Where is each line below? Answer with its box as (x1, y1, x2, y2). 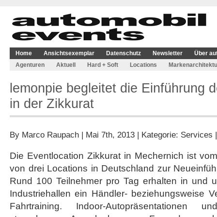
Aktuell (56, 62, 76, 68)
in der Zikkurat (10, 96, 94, 111)
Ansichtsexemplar (44, 50, 94, 57)
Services (181, 130, 213, 139)
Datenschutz (106, 50, 141, 57)
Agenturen (15, 62, 45, 68)
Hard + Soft (87, 62, 118, 68)
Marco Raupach (22, 130, 79, 139)
